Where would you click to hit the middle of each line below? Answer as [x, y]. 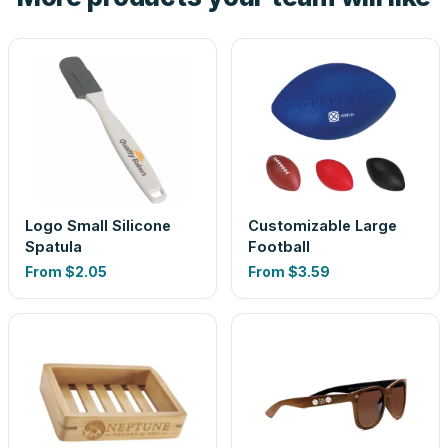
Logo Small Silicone [98, 225]
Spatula [53, 246]
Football [279, 246]
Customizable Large [322, 225]
